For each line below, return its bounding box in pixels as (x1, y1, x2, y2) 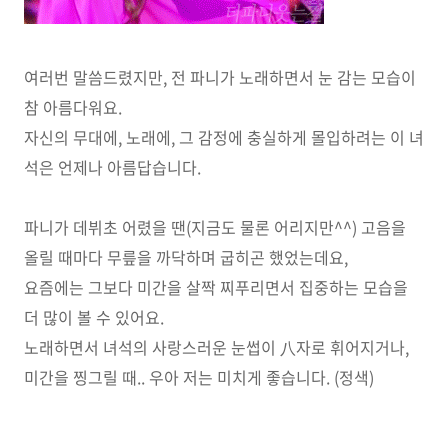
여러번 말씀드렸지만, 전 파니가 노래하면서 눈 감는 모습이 (24, 65, 416, 89)
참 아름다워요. (24, 95, 122, 119)
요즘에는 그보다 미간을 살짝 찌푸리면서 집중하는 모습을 (24, 275, 408, 299)
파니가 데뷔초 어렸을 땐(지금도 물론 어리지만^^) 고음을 (24, 215, 406, 239)
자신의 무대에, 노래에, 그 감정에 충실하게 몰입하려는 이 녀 (24, 125, 424, 149)
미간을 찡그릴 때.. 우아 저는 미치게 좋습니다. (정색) (24, 365, 374, 389)
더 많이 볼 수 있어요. (24, 305, 164, 329)
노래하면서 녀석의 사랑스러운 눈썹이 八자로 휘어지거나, (24, 335, 409, 359)
